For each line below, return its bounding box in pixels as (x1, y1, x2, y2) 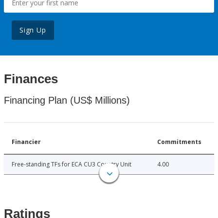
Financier (12, 138, 41, 146)
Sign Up (19, 25, 46, 35)
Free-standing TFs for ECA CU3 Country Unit (12, 160, 131, 169)
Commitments (157, 138, 201, 146)
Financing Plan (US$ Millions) (4, 95, 130, 106)
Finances (4, 72, 58, 87)
